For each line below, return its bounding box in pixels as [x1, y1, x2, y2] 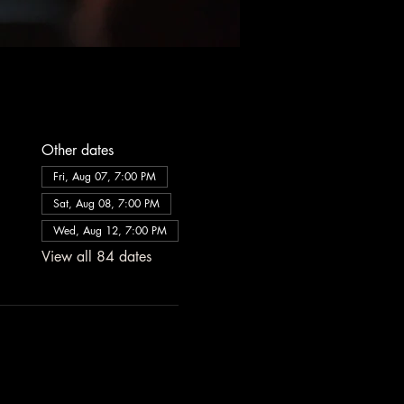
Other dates [41, 141, 114, 160]
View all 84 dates [41, 247, 151, 266]
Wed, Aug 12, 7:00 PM [52, 223, 167, 238]
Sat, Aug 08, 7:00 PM [52, 196, 160, 211]
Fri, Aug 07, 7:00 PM [52, 169, 156, 184]
